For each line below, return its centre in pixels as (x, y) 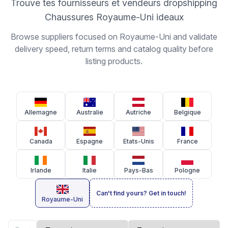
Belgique (187, 112)
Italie (90, 170)
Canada (41, 141)
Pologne (187, 170)
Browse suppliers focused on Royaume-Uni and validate (114, 37)
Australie (90, 112)
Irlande (41, 170)
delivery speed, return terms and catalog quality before (114, 49)
